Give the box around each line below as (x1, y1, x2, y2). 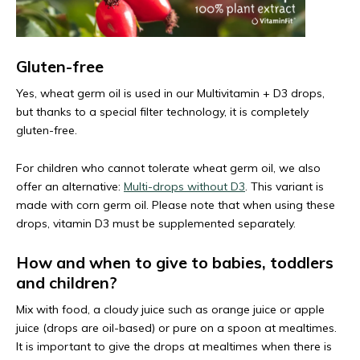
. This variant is (245, 179, 324, 194)
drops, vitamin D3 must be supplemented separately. (16, 216, 296, 231)
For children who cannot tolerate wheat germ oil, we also (16, 161, 321, 175)
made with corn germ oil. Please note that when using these (16, 198, 335, 212)
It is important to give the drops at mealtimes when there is (16, 339, 332, 354)
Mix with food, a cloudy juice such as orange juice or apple (16, 302, 325, 317)
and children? (16, 272, 117, 292)
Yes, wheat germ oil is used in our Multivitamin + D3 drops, (16, 86, 325, 100)
